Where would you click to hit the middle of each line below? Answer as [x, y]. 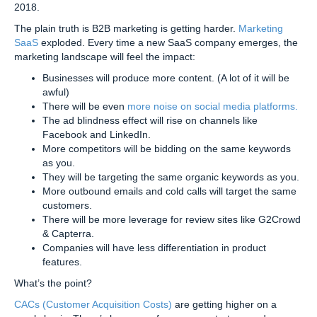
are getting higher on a [224, 304]
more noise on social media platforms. [213, 106]
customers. [67, 205]
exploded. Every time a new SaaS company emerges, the [168, 42]
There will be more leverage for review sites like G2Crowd [172, 219]
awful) [56, 92]
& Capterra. [68, 233]
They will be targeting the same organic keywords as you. [171, 177]
